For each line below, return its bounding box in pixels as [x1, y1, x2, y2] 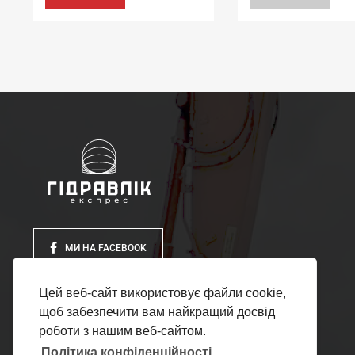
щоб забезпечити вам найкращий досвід [39, 305, 275, 319]
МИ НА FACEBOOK [65, 242, 147, 254]
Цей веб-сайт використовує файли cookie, [39, 286, 286, 300]
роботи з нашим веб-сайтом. [39, 324, 206, 338]
